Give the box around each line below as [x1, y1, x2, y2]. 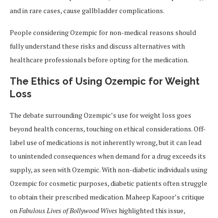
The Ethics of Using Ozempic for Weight [10, 75, 200, 88]
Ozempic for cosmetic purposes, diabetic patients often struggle [10, 179, 207, 188]
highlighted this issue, [117, 206, 185, 216]
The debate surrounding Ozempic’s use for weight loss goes [10, 110, 191, 120]
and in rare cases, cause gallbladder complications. [10, 6, 164, 16]
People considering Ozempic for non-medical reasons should [10, 28, 196, 37]
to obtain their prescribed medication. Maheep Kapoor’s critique [10, 192, 204, 202]
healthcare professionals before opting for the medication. [10, 55, 189, 65]
